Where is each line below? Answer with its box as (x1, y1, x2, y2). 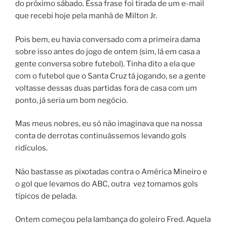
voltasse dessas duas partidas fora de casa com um (15, 83, 197, 93)
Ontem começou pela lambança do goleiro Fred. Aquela (15, 215, 211, 224)
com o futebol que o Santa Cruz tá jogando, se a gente (15, 71, 206, 81)
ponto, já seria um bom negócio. (15, 95, 128, 105)
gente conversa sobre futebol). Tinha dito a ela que (15, 59, 195, 68)
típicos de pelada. (15, 191, 77, 201)
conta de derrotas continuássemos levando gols (15, 131, 186, 141)
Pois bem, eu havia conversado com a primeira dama (15, 34, 200, 44)
